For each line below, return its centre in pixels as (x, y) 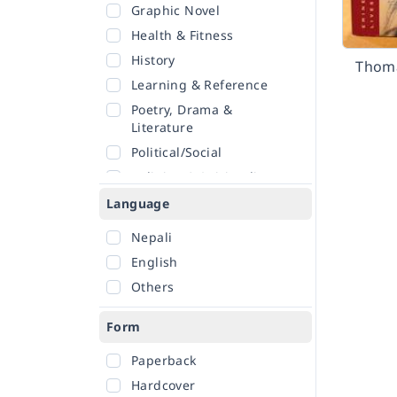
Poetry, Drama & (182, 109)
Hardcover (163, 385)
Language (138, 204)
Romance (160, 202)
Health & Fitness (183, 35)
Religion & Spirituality (200, 177)
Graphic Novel (176, 10)
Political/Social (177, 152)
